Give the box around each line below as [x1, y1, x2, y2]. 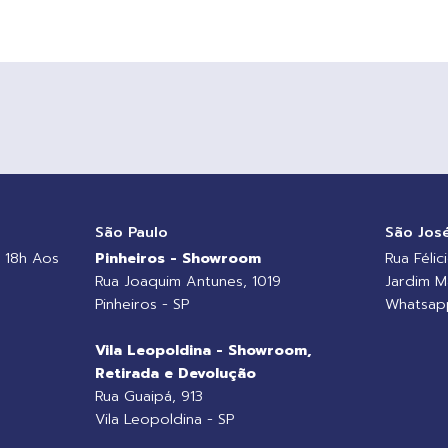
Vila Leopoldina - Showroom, [95, 338, 313, 361]
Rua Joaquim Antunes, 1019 [95, 269, 282, 292]
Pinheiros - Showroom [95, 246, 262, 269]
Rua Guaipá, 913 [95, 384, 204, 407]
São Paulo [95, 220, 169, 243]
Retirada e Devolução [95, 361, 257, 384]
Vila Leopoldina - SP [95, 407, 235, 430]
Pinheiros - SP [95, 292, 190, 315]
